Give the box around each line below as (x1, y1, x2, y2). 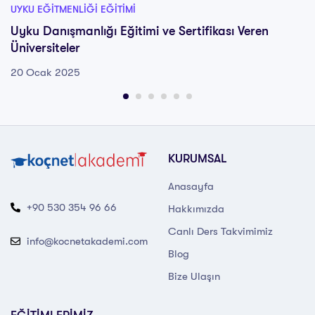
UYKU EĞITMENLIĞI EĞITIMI (11, 3, 136, 15)
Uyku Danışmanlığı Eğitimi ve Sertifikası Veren (11, 23, 269, 38)
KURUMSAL (168, 151, 227, 165)
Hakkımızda (168, 202, 224, 215)
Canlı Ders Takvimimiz (168, 224, 273, 238)
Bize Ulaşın (168, 269, 220, 283)
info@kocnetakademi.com (26, 234, 148, 247)
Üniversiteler (11, 40, 80, 55)
